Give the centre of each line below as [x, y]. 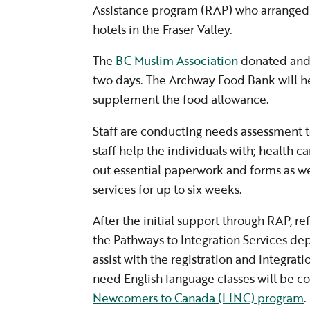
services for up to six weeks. [168, 190]
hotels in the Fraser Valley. [163, 30]
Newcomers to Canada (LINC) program [199, 298]
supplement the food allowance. [181, 100]
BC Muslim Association [177, 61]
